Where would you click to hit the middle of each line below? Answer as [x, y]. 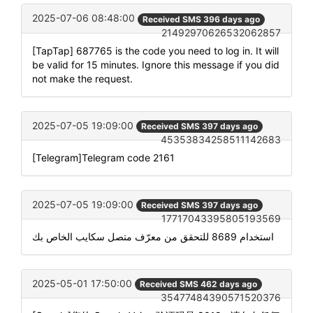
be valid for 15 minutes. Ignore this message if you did [156, 64]
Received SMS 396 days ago [201, 19]
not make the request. [82, 78]
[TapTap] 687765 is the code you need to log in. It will [155, 50]
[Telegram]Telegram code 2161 [103, 157]
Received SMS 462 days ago [198, 284]
